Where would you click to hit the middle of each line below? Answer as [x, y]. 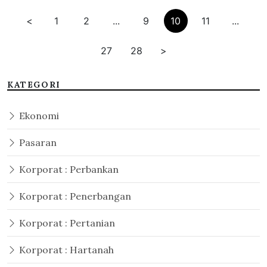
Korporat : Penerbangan [74, 196]
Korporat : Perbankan [68, 169]
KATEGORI [34, 85]
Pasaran [37, 142]
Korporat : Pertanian [66, 223]
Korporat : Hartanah [65, 250]
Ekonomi [38, 116]
